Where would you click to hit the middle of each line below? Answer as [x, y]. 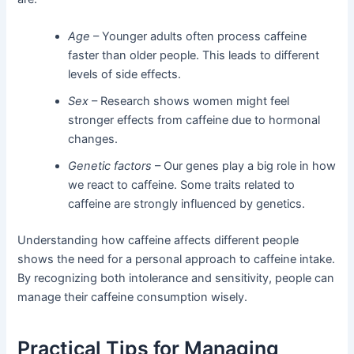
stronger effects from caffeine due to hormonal [194, 121]
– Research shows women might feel [189, 102]
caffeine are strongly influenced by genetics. [187, 204]
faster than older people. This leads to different [194, 56]
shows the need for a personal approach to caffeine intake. [177, 259]
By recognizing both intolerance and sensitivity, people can [176, 278]
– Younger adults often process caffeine [199, 37]
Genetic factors [110, 166]
